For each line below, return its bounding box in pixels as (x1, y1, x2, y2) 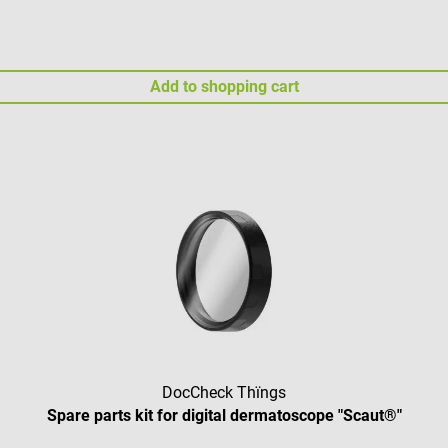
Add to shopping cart (149, 77, 299, 97)
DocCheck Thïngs (162, 383, 286, 403)
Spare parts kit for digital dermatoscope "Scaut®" (46, 406, 402, 426)
